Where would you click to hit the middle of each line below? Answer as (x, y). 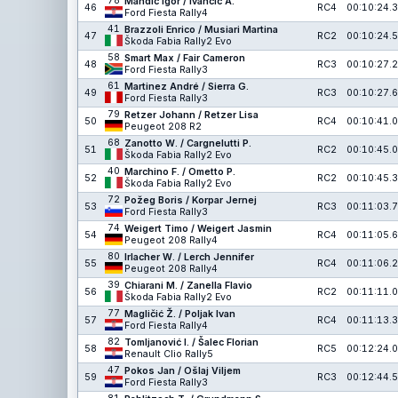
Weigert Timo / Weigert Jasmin (198, 229)
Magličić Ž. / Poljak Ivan (180, 314)
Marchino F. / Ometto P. (180, 172)
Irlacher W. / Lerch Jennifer (189, 257)
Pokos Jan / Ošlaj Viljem (183, 371)
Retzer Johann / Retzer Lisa (191, 115)
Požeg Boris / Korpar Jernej (191, 200)
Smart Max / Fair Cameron (185, 58)
